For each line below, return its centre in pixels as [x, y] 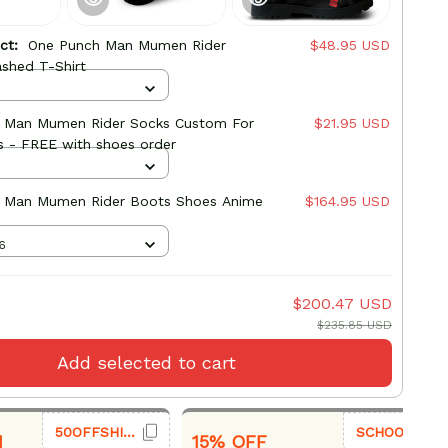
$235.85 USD [354, 325]
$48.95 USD [349, 45]
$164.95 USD [347, 201]
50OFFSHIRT [128, 431]
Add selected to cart [146, 363]
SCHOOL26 [392, 431]
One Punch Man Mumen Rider [126, 45]
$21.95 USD [351, 123]
